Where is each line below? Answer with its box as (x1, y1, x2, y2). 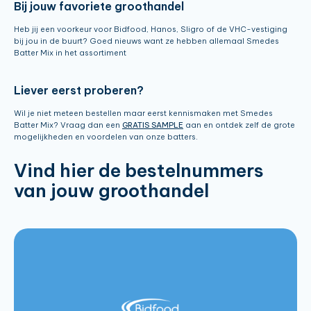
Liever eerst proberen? (14, 83, 144, 97)
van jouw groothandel (14, 178, 209, 202)
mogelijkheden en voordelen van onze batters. (14, 131, 198, 142)
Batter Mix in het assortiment (14, 47, 126, 58)
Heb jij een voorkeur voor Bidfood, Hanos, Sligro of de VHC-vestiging (14, 24, 287, 34)
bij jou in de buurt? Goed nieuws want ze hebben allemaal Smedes (14, 35, 279, 46)
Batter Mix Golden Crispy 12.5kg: (68, 274, 196, 285)
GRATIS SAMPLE (122, 119, 183, 130)
